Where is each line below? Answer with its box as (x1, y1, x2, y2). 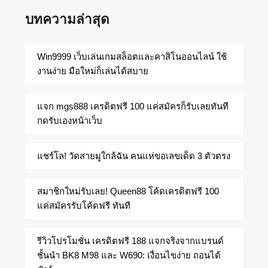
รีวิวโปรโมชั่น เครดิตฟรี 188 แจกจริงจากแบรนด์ (37, 236, 224, 246)
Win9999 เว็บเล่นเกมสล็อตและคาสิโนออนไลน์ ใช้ (37, 51, 227, 62)
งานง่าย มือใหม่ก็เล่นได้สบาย (37, 66, 149, 77)
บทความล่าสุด (25, 11, 110, 27)
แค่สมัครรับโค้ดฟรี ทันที (37, 200, 131, 211)
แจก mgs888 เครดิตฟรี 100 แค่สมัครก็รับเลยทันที (37, 101, 229, 112)
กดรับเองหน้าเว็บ (37, 115, 105, 126)
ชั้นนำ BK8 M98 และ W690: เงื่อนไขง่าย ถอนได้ (37, 250, 221, 261)
